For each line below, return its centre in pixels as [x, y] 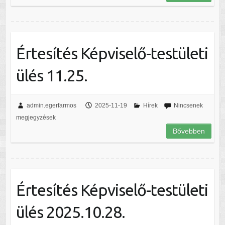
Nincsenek [188, 106]
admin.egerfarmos [51, 106]
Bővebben [189, 131]
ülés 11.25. [51, 76]
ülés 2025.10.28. [70, 212]
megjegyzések [36, 118]
